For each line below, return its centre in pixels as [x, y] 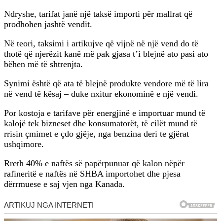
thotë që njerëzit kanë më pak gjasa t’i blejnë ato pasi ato [106, 54]
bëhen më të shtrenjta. [43, 64]
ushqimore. [24, 144]
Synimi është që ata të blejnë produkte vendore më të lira [106, 84]
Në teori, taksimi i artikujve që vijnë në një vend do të [101, 44]
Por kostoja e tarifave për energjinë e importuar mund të [105, 113]
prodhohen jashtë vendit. [48, 24]
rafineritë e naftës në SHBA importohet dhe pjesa [92, 174]
